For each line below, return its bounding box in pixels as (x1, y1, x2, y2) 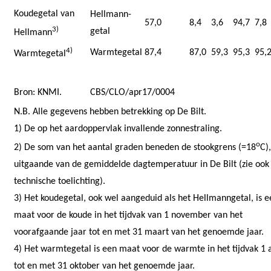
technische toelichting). (14, 177, 105, 187)
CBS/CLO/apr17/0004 (90, 87, 175, 97)
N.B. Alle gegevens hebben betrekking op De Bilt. (14, 106, 206, 117)
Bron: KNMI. (14, 87, 62, 97)
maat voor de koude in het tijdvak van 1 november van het (14, 211, 243, 221)
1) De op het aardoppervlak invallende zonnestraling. (14, 123, 222, 134)
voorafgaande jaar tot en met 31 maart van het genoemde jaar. (14, 227, 264, 238)
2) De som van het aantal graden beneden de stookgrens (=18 (14, 143, 256, 153)
